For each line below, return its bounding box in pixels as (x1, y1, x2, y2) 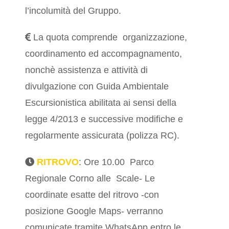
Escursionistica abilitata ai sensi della (25, 98, 177, 108)
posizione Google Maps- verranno (25, 206, 164, 217)
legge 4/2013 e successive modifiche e (25, 114, 184, 125)
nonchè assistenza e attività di (25, 65, 148, 76)
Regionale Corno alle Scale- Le (25, 173, 155, 184)
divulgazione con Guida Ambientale (25, 81, 169, 92)
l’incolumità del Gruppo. (25, 6, 122, 16)
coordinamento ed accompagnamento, (25, 49, 185, 59)
